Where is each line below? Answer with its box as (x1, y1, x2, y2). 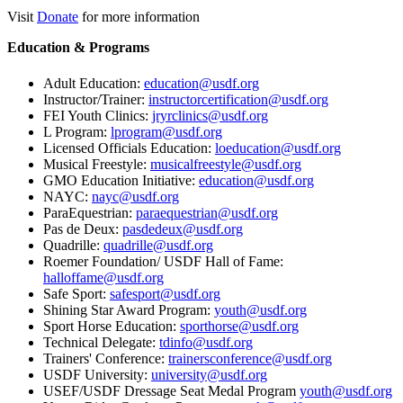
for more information (78, 9, 200, 25)
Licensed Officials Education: (43, 139, 215, 156)
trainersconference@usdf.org (168, 350, 332, 366)
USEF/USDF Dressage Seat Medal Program (43, 382, 300, 399)
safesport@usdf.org (110, 285, 220, 301)
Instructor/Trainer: (43, 91, 148, 107)
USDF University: (43, 366, 151, 382)
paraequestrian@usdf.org (136, 204, 278, 220)
